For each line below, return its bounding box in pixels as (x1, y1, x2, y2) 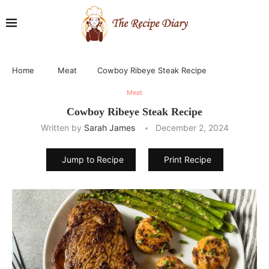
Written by (40, 122, 84, 133)
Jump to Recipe (61, 154, 124, 165)
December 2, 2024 (155, 122, 229, 133)
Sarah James (83, 122, 135, 133)
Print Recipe (163, 154, 211, 165)
